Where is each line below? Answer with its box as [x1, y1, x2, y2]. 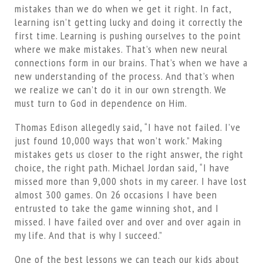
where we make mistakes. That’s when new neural [14, 42, 228, 56]
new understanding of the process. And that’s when [14, 69, 235, 83]
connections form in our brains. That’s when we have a [14, 56, 248, 69]
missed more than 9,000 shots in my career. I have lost [14, 174, 247, 188]
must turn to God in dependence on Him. [14, 96, 187, 110]
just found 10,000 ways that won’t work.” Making [14, 134, 222, 147]
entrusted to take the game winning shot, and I [14, 201, 219, 215]
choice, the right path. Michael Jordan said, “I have [14, 161, 230, 174]
